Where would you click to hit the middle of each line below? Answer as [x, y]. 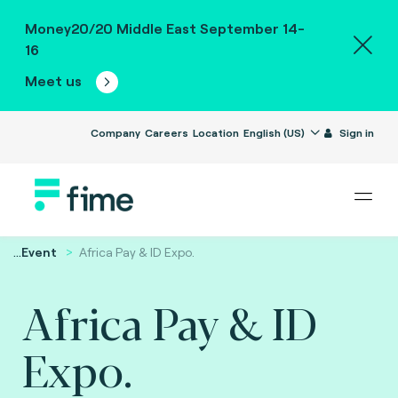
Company [115, 132]
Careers [166, 132]
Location [215, 132]
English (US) [275, 132]
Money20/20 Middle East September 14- [164, 28]
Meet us [55, 80]
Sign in [356, 132]
